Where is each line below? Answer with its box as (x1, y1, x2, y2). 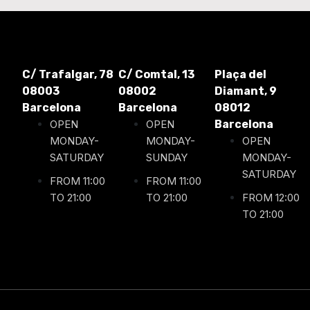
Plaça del (215, 67, 266, 81)
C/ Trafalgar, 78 (22, 67, 113, 81)
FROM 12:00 (242, 190, 300, 204)
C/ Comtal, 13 (118, 67, 194, 81)
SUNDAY (146, 150, 188, 164)
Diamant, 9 (215, 84, 277, 98)
